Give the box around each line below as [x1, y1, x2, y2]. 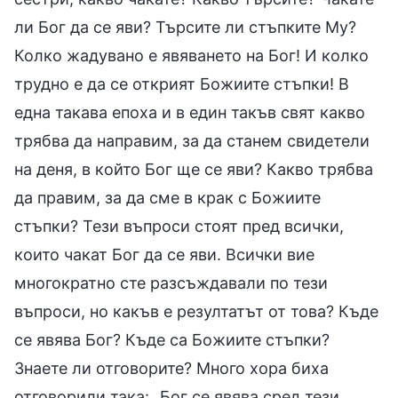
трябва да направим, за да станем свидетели [14, 131, 370, 150]
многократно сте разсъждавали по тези [14, 273, 328, 292]
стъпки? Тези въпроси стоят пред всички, [14, 216, 344, 235]
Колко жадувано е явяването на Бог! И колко [14, 45, 369, 65]
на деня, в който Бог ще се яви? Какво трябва [14, 159, 373, 179]
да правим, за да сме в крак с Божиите [14, 187, 321, 207]
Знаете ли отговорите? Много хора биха [14, 358, 329, 378]
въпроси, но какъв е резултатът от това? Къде [14, 301, 378, 321]
